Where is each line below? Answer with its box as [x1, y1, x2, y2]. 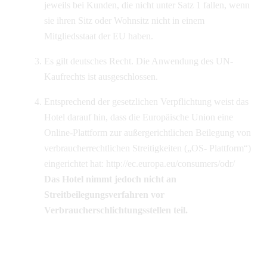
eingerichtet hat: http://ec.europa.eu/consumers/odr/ [44, 158, 235, 169]
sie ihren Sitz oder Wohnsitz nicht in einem [44, 15, 204, 26]
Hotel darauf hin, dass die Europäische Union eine [44, 111, 233, 122]
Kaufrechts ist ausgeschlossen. [44, 71, 158, 82]
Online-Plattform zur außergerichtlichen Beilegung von [44, 127, 251, 138]
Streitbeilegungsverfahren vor [44, 189, 164, 200]
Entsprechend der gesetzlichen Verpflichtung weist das [44, 96, 249, 107]
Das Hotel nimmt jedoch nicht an [44, 173, 176, 184]
